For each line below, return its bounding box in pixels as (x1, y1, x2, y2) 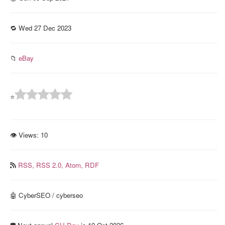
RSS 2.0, (36, 160, 65, 170)
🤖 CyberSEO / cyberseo (10, 190, 83, 200)
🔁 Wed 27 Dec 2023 (10, 23, 71, 33)
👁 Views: (10, 130, 39, 140)
